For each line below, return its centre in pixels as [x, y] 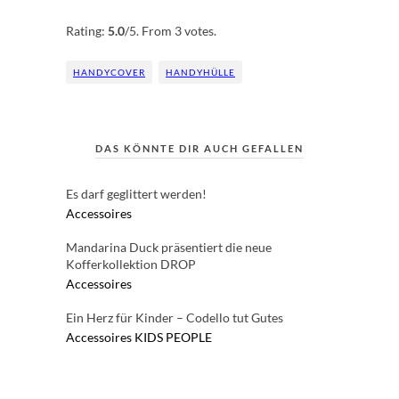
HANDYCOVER [109, 73]
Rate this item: [106, 13]
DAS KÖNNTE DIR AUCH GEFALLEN [199, 149]
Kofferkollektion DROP [131, 265]
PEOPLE [189, 338]
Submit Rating [225, 14]
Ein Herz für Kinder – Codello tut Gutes [175, 318]
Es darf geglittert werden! [136, 194]
